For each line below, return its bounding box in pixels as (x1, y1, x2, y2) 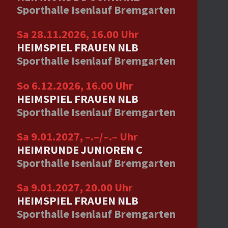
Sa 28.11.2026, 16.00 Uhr (16, 27, 139, 42)
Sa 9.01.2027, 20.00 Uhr (16, 180, 133, 195)
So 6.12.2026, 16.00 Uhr (16, 78, 133, 93)
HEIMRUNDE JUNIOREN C (16, 142, 142, 157)
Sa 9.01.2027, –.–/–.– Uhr (16, 129, 138, 144)
